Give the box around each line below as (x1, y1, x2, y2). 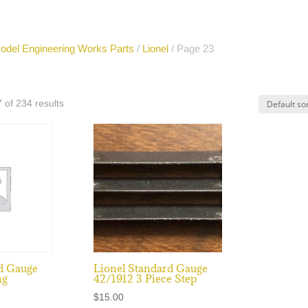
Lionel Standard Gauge (93, 261, 208, 276)
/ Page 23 (168, 43, 214, 54)
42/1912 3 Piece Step (93, 272, 197, 286)
